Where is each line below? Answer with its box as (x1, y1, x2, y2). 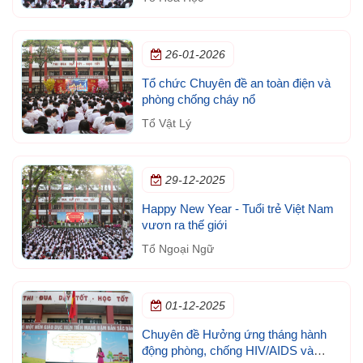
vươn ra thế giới (141, 217, 227, 232)
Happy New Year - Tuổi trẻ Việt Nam (141, 201, 334, 216)
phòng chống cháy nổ (141, 92, 255, 106)
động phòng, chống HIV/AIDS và (141, 343, 314, 357)
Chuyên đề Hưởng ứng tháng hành (141, 327, 327, 341)
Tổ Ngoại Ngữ (141, 241, 214, 255)
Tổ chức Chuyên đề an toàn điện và (141, 75, 331, 90)
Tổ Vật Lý (141, 116, 191, 130)
